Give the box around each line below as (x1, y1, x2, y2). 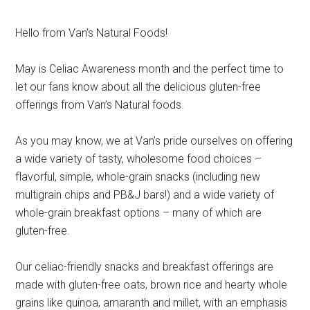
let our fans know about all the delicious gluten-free (15, 80, 262, 93)
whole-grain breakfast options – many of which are (15, 206, 262, 219)
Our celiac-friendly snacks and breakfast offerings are (15, 260, 274, 273)
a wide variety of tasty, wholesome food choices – (15, 152, 262, 165)
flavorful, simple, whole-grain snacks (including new (15, 170, 261, 183)
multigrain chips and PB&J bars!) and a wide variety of (15, 188, 275, 201)
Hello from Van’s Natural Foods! (15, 26, 168, 39)
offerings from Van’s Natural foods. (15, 98, 185, 111)
